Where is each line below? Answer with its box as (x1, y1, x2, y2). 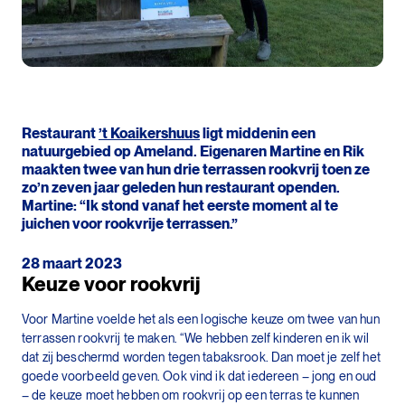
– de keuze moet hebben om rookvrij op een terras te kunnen (22, 387, 360, 402)
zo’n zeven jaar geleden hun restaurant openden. (22, 179, 340, 197)
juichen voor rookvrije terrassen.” (22, 215, 238, 233)
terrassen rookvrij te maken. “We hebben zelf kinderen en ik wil (22, 330, 369, 345)
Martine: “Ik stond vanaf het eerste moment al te (22, 197, 338, 215)
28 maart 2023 (22, 255, 122, 273)
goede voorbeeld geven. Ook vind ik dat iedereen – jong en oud (22, 368, 377, 383)
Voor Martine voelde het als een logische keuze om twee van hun (22, 311, 380, 326)
